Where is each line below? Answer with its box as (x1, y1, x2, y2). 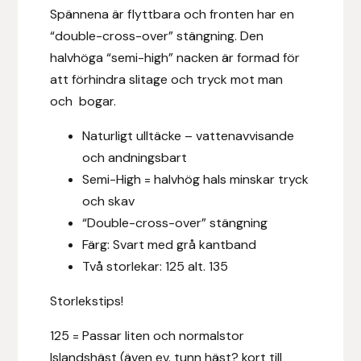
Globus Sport (16, 252, 95, 269)
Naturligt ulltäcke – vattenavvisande (82, 127, 295, 144)
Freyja (16, 129, 52, 146)
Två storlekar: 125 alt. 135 (82, 257, 229, 275)
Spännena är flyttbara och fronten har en (50, 5, 295, 23)
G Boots (16, 211, 64, 228)
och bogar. (50, 92, 117, 110)
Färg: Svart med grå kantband (82, 235, 257, 253)
